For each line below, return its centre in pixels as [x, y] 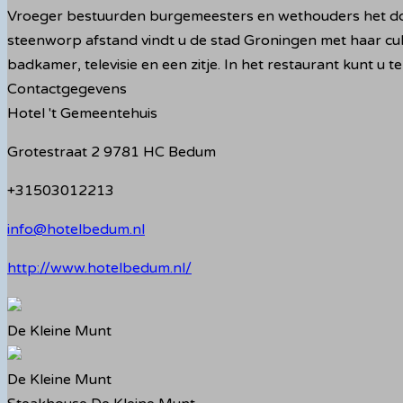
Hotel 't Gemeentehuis [82, 113]
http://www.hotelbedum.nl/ [99, 268]
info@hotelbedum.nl [76, 229]
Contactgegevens [67, 89]
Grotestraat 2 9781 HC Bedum [112, 152]
